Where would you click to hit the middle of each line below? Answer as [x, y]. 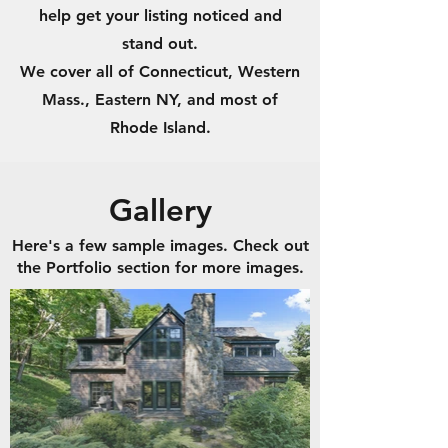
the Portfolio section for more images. [160, 267]
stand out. [160, 43]
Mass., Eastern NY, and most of [160, 99]
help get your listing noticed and [160, 15]
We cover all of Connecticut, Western [160, 71]
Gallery [160, 210]
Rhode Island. [160, 127]
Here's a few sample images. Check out [160, 245]
